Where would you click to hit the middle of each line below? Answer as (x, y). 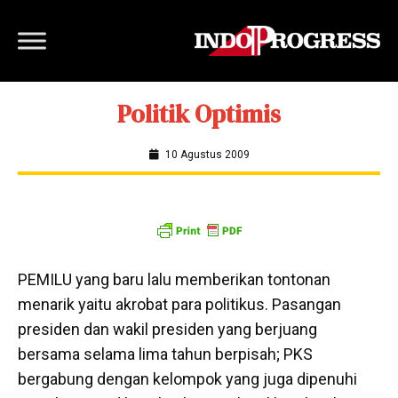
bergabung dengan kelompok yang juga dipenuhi (187, 379)
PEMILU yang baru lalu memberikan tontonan (174, 279)
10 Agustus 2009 (207, 155)
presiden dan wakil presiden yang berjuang (167, 329)
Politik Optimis (199, 114)
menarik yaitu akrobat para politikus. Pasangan (179, 304)
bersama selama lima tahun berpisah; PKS (165, 354)
